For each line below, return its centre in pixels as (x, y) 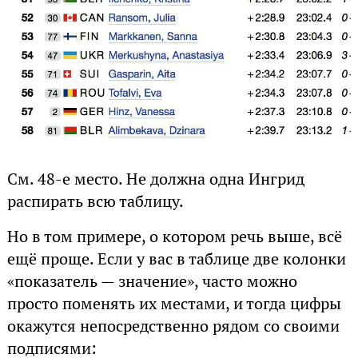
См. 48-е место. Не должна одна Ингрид (155, 179)
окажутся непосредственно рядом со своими (173, 326)
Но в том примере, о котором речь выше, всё (174, 236)
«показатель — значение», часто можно (152, 281)
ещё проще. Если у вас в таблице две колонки (176, 259)
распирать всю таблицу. (95, 201)
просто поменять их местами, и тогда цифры (174, 303)
